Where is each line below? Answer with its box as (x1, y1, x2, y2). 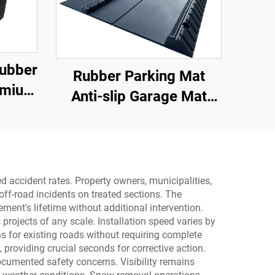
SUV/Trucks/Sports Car (60, 128, 217, 145)
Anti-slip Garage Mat (71, 87, 207, 105)
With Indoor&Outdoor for (56, 107, 221, 125)
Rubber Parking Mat (72, 67, 205, 85)
